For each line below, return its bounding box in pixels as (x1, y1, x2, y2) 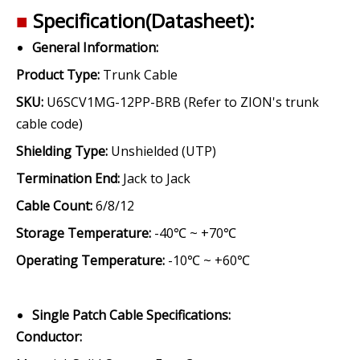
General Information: (32, 39, 158, 56)
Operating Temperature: (16, 252, 165, 269)
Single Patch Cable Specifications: (32, 306, 231, 324)
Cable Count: (16, 197, 92, 215)
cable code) (16, 115, 83, 133)
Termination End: (16, 170, 120, 187)
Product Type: (16, 66, 100, 84)
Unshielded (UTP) (108, 142, 216, 160)
